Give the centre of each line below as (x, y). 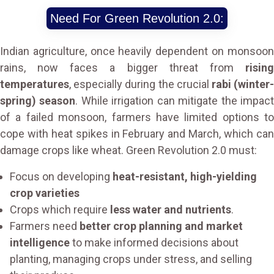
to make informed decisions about (154, 243)
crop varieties (45, 193)
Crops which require (60, 209)
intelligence (40, 243)
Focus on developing (61, 176)
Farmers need (45, 226)
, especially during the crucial (140, 84)
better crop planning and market (161, 226)
